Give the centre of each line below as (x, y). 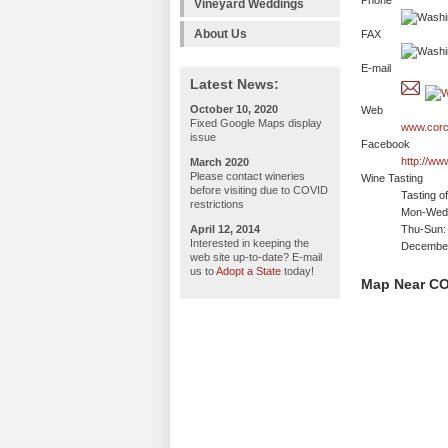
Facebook (385, 144)
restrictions (217, 204)
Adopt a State (248, 271)
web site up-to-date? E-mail (256, 257)
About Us (220, 34)
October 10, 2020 (234, 109)
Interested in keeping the (249, 243)
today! (297, 271)
